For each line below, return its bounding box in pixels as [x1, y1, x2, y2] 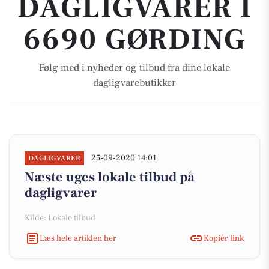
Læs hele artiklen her [40, 232, 116, 244]
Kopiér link [204, 232, 244, 244]
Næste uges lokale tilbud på [25, 169, 195, 186]
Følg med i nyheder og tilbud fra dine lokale [39, 61, 230, 74]
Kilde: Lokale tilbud [25, 213, 95, 223]
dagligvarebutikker [93, 76, 176, 89]
